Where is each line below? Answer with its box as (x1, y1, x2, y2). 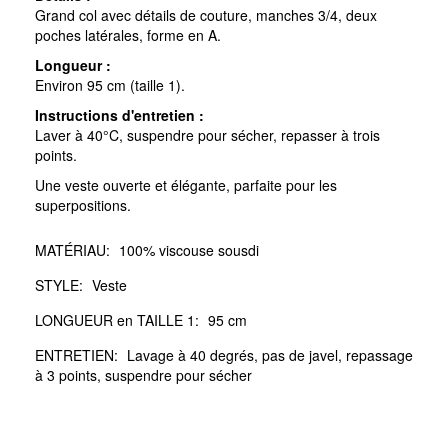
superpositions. (35, 194, 131, 215)
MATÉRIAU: (35, 239, 110, 260)
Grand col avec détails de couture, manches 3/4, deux (35, 4, 377, 25)
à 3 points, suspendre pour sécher (35, 364, 252, 385)
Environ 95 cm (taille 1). (35, 74, 185, 95)
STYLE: (35, 274, 83, 295)
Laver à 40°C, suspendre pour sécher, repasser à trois (35, 124, 380, 145)
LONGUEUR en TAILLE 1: (35, 309, 199, 330)
